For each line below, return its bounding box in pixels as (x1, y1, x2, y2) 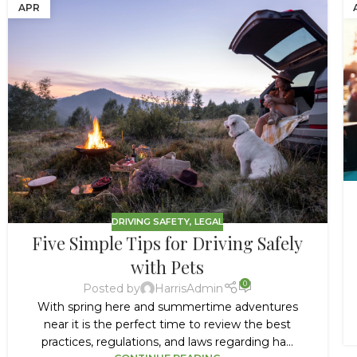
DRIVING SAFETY (112, 216, 190, 228)
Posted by (82, 281, 140, 296)
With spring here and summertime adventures (37, 300, 298, 315)
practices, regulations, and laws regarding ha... (41, 335, 294, 350)
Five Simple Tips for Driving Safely (32, 230, 304, 255)
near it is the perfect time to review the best (44, 317, 292, 332)
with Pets (131, 254, 205, 279)
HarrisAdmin (154, 281, 223, 296)
